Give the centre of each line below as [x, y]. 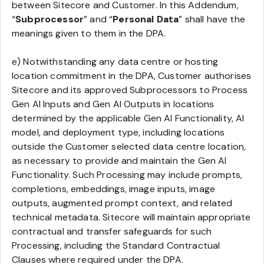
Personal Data [146, 19]
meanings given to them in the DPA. [89, 33]
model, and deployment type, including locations [118, 132]
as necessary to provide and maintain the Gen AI [119, 161]
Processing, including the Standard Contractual [116, 245]
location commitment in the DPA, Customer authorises [132, 76]
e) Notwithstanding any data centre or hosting [115, 62]
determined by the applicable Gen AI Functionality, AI [128, 118]
